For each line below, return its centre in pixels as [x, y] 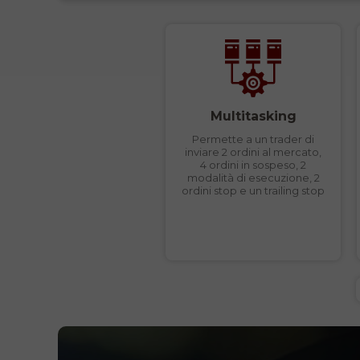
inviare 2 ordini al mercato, [253, 152]
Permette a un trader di [253, 139]
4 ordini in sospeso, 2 [253, 165]
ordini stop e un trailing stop [253, 190]
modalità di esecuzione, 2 [253, 178]
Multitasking [253, 116]
